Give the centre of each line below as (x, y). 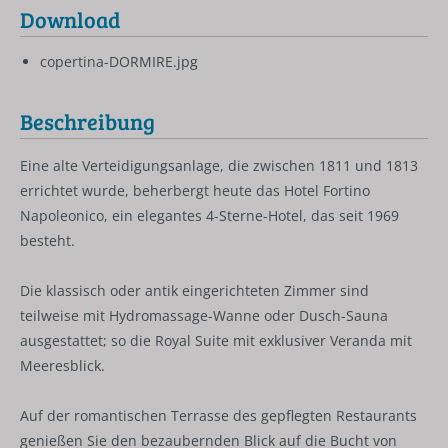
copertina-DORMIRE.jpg (119, 61)
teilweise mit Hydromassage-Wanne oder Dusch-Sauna (204, 315)
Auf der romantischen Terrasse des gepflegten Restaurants (218, 415)
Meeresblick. (62, 365)
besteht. (47, 240)
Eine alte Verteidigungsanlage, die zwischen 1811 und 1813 (219, 165)
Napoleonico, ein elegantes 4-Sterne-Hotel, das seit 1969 (209, 215)
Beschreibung (87, 121)
